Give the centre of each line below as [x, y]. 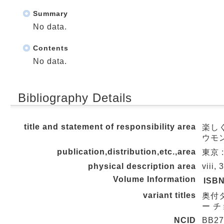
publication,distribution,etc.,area [126, 152]
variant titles [169, 195]
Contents [51, 48]
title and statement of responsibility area [110, 127]
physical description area [142, 166]
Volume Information [154, 179]
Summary [50, 13]
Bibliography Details [75, 98]
